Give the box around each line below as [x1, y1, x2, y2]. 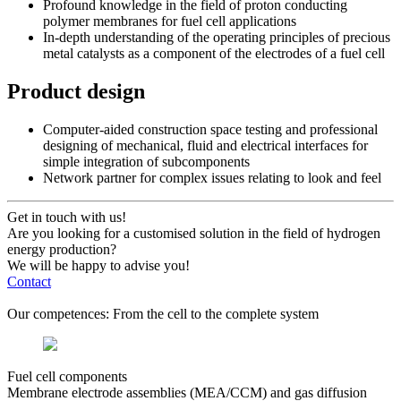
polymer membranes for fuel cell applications [43, 13, 296, 30]
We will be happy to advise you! [7, 258, 190, 273]
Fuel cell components [7, 369, 127, 384]
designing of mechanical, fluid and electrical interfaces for [43, 138, 368, 153]
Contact [7, 274, 51, 289]
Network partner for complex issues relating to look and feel [43, 170, 381, 185]
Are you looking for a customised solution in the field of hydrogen [7, 226, 380, 241]
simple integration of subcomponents [43, 154, 250, 169]
